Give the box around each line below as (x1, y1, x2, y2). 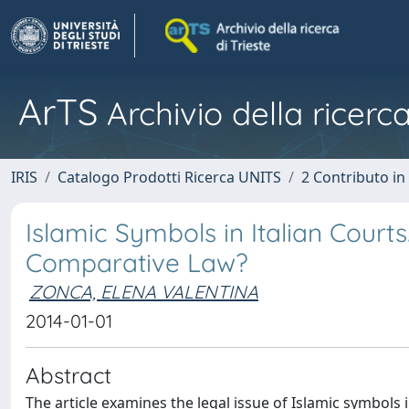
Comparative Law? (26, 246, 248, 278)
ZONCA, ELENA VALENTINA (29, 280, 258, 303)
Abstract (26, 362, 111, 389)
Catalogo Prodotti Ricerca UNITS (58, 167, 281, 187)
